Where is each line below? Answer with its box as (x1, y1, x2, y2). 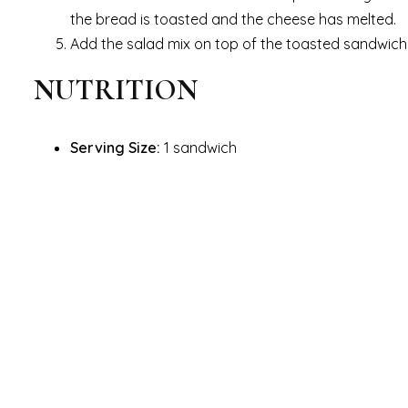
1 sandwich (160, 138, 237, 157)
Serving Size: (70, 138, 160, 157)
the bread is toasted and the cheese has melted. (70, 9, 396, 28)
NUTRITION (34, 71, 198, 107)
